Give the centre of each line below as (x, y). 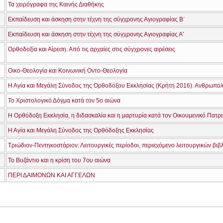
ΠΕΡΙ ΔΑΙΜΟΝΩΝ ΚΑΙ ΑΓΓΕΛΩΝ (52, 175)
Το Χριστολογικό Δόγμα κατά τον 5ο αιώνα (64, 101)
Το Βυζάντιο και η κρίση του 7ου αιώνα (59, 161)
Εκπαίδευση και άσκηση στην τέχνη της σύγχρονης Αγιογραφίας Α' (96, 35)
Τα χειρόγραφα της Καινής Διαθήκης (56, 5)
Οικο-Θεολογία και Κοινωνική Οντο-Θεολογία (68, 71)
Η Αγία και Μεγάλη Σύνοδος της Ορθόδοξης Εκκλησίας (81, 131)
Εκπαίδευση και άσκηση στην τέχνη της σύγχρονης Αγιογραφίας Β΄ (97, 20)
